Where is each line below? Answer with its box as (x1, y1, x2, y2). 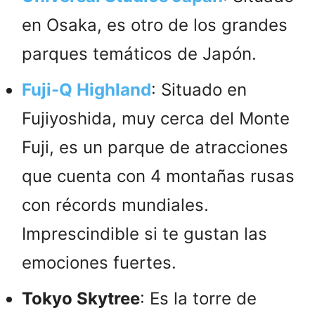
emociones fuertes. (22, 252, 176, 273)
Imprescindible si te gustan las (22, 223, 267, 244)
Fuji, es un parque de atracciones (22, 136, 288, 157)
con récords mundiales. (22, 194, 209, 215)
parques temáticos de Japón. (22, 43, 257, 64)
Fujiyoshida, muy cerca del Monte (22, 108, 290, 129)
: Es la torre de (140, 288, 257, 309)
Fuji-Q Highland (22, 79, 151, 100)
